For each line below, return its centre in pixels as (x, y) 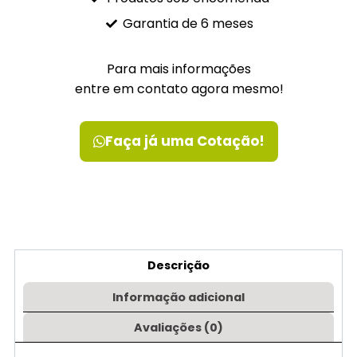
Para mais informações (179, 69)
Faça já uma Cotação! (185, 141)
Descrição (178, 265)
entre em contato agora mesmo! (179, 89)
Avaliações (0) (178, 327)
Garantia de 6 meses (188, 24)
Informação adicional (178, 297)
